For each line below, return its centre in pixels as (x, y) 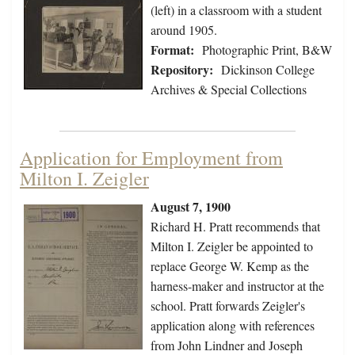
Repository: (182, 70)
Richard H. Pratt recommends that (235, 227)
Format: (172, 50)
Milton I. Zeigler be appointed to (232, 246)
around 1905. (184, 30)
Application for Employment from (151, 158)
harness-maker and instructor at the (237, 286)
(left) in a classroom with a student (236, 10)
